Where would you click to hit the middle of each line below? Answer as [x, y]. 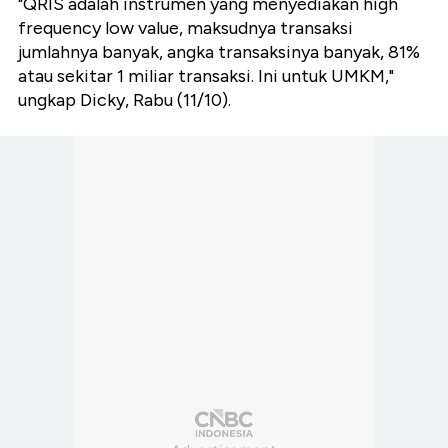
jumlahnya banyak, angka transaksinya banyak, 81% [219, 51]
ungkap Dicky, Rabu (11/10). [124, 99]
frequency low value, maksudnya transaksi [185, 27]
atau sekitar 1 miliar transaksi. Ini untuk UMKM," [206, 75]
